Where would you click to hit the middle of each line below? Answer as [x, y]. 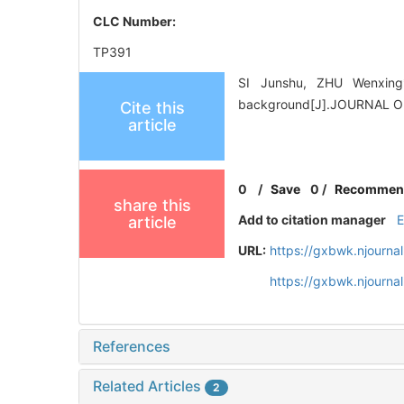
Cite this [152, 107]
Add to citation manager [312, 219]
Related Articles [149, 386]
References [132, 346]
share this [152, 205]
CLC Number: [136, 21]
